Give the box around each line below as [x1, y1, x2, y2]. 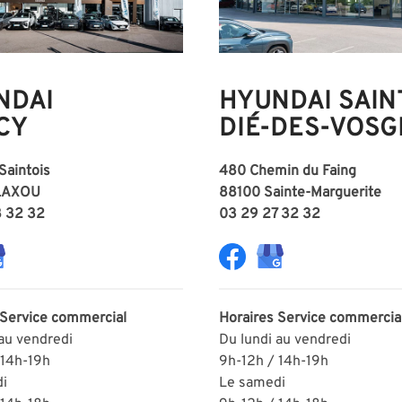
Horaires [219, 309, 277, 328]
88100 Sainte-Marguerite [219, 183, 381, 202]
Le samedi [219, 373, 285, 392]
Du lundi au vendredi [219, 330, 351, 349]
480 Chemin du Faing [219, 162, 356, 180]
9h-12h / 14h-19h [219, 352, 328, 371]
